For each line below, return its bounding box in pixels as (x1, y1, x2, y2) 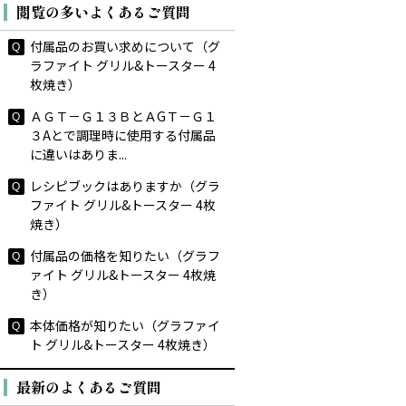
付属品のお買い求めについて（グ (29, 37, 220, 55)
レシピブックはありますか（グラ (29, 177, 220, 195)
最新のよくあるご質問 (15, 376, 161, 398)
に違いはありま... (29, 145, 127, 163)
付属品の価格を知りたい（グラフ (29, 246, 220, 265)
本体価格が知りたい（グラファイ (29, 316, 220, 334)
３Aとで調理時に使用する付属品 (29, 126, 216, 144)
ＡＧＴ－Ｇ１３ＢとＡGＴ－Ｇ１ (29, 107, 217, 125)
